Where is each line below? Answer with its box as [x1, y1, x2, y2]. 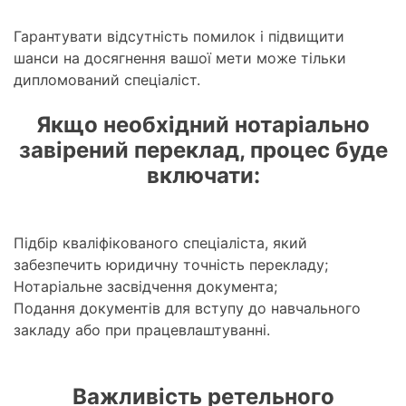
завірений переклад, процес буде [18, 137, 388, 164]
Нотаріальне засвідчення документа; [14, 277, 277, 296]
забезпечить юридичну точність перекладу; [14, 256, 328, 275]
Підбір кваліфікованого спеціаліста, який [14, 234, 307, 253]
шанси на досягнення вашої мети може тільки [14, 49, 346, 68]
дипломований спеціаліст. [14, 71, 200, 90]
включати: [146, 162, 260, 189]
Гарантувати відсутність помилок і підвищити [14, 27, 344, 46]
